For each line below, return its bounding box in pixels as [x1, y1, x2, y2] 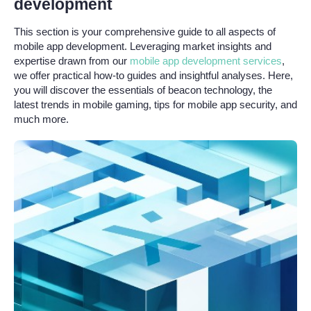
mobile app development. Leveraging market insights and [14, 40, 271, 52]
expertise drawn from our [14, 55, 130, 67]
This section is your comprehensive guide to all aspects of [14, 26, 276, 37]
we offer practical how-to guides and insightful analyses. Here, [14, 69, 293, 81]
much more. [14, 113, 69, 125]
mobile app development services [130, 55, 282, 67]
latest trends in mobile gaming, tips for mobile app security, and [14, 99, 297, 110]
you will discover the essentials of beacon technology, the [14, 84, 272, 96]
